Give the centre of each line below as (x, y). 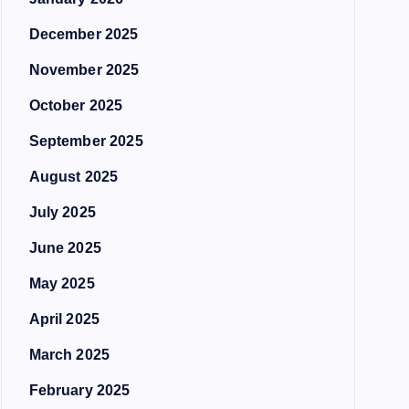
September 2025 (86, 141)
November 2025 (84, 70)
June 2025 (65, 248)
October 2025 (76, 105)
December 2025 (84, 34)
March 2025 (69, 355)
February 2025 (79, 390)
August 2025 (73, 177)
